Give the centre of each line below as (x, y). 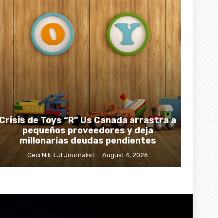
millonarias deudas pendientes (88, 140)
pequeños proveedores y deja (88, 130)
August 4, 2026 (125, 155)
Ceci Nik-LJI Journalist (61, 155)
